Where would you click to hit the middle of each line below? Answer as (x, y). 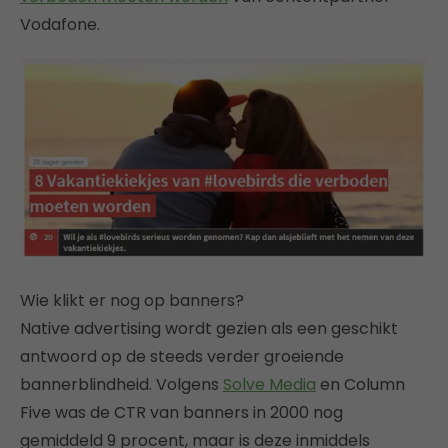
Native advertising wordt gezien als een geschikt (209, 328)
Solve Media (269, 384)
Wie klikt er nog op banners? (132, 300)
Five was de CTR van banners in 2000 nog (181, 412)
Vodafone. (60, 25)
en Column (360, 384)
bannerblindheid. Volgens (121, 384)
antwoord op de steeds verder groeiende (182, 356)
